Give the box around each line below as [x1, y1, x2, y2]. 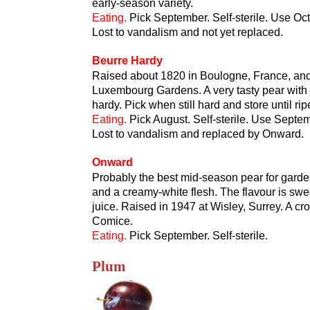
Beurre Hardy [92, 55, 163, 66]
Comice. [92, 215, 133, 227]
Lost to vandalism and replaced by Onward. [92, 128, 304, 140]
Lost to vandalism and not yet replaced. [92, 26, 283, 38]
